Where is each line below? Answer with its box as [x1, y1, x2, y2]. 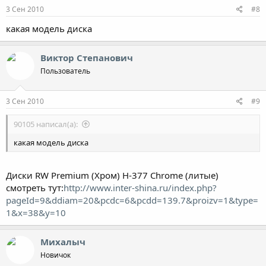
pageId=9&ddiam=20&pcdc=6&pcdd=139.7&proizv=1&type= [6, 194, 258, 206]
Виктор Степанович [40, 51, 133, 64]
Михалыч [40, 235, 85, 248]
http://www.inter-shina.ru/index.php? [64, 181, 217, 194]
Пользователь [40, 65, 90, 76]
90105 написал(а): [14, 119, 78, 129]
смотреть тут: [6, 181, 64, 194]
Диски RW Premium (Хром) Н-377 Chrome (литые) [6, 169, 218, 181]
